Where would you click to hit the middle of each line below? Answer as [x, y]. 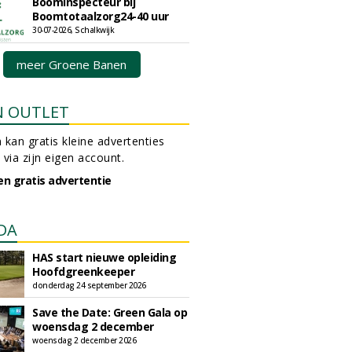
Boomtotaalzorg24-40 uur [101, 16]
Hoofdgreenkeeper [83, 271]
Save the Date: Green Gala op [110, 312]
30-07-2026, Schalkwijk [73, 30]
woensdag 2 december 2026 [84, 340]
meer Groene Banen [71, 64]
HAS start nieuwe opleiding [104, 257]
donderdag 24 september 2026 [89, 285]
